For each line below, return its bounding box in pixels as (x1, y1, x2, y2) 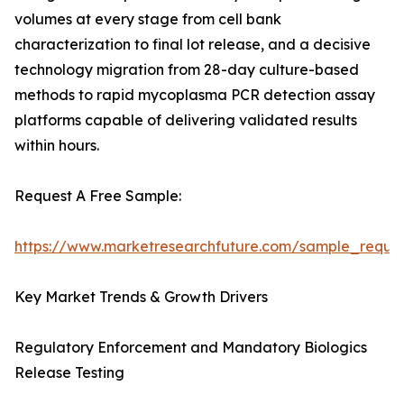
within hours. (14, 136, 99, 155)
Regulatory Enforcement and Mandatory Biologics (14, 338, 367, 357)
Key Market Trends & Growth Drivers (14, 288, 268, 307)
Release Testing (14, 363, 124, 382)
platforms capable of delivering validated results (14, 111, 357, 130)
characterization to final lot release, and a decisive (14, 35, 371, 54)
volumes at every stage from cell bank (14, 10, 281, 29)
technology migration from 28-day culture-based (14, 60, 359, 79)
